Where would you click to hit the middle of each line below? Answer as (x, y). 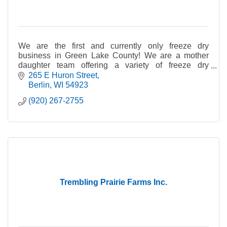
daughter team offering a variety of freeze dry (113, 65)
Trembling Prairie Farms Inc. (113, 182)
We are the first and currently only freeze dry (113, 46)
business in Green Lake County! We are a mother (113, 56)
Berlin (39, 85)
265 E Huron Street (63, 75)
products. (35, 75)
